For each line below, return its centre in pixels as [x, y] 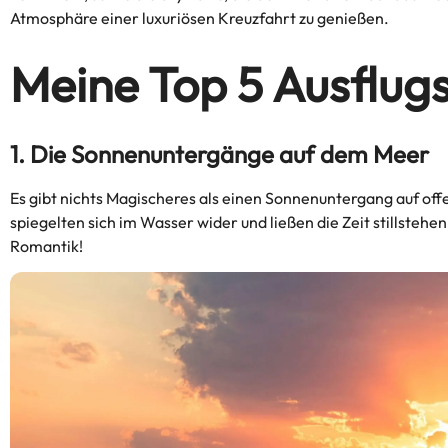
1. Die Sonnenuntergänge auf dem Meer [219, 154]
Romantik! [46, 246]
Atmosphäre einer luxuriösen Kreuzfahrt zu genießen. [199, 18]
